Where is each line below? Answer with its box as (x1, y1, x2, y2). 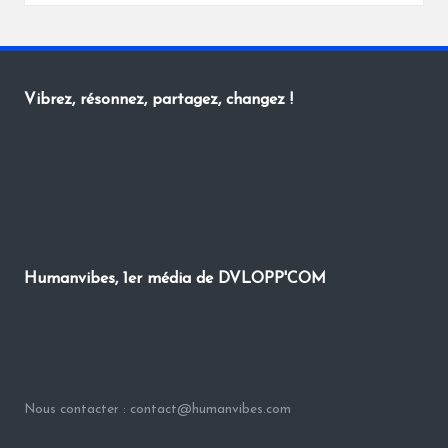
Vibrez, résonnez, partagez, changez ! (24, 92, 293, 109)
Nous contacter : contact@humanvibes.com (24, 403, 291, 417)
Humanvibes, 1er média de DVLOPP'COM (24, 271, 326, 288)
